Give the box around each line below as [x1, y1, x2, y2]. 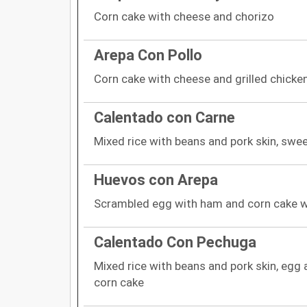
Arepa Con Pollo [94, 46, 202, 64]
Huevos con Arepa [94, 171, 218, 188]
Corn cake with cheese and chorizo [94, 9, 274, 23]
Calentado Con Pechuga [94, 233, 256, 251]
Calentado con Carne [94, 108, 235, 126]
